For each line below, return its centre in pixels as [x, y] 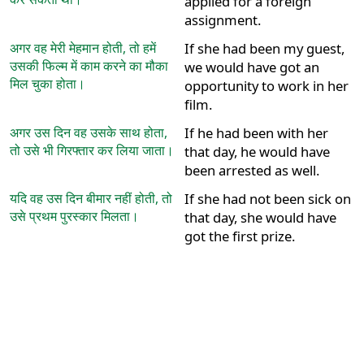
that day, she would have [260, 217]
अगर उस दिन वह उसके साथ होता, [88, 132]
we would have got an [251, 67]
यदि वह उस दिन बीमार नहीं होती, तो [91, 198]
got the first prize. [239, 236]
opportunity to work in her [266, 85]
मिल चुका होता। [47, 83]
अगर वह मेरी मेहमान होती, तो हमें [82, 48]
